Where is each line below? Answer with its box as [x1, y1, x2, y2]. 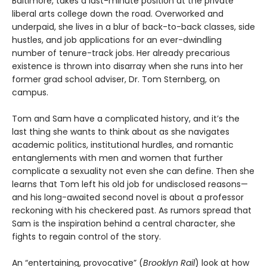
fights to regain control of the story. [12, 231, 161, 243]
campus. [12, 86, 48, 99]
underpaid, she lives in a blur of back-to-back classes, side [12, 21, 255, 33]
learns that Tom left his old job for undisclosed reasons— [12, 178, 248, 191]
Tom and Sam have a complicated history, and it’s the [12, 113, 240, 125]
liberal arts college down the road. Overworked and [12, 8, 223, 20]
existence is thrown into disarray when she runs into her [12, 60, 243, 73]
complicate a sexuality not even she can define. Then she [12, 165, 254, 178]
